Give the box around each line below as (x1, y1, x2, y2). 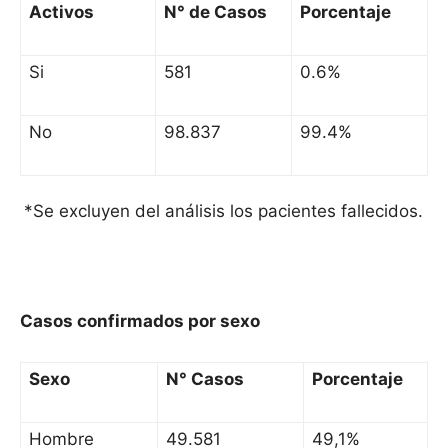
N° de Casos (164, 2, 267, 23)
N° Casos (166, 369, 244, 390)
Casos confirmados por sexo (20, 311, 260, 332)
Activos (29, 2, 94, 23)
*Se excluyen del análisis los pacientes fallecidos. (24, 201, 423, 222)
